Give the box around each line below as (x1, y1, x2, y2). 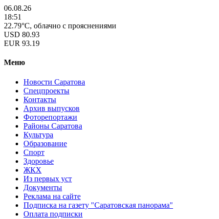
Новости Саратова (23, 77, 85, 86)
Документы (23, 183, 62, 192)
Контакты (23, 95, 56, 104)
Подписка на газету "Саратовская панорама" (23, 200, 173, 209)
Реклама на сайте (23, 192, 81, 200)
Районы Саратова (23, 121, 82, 130)
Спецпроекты (23, 86, 69, 95)
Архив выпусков (23, 104, 80, 112)
